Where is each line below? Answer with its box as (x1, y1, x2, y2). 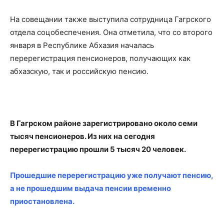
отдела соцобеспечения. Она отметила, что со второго (10, 27, 212, 37)
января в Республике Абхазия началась (10, 40, 154, 50)
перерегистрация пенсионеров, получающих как (10, 53, 190, 63)
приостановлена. (10, 196, 74, 206)
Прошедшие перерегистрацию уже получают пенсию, (10, 170, 213, 180)
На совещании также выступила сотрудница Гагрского (10, 14, 211, 24)
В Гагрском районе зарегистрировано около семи (10, 118, 197, 128)
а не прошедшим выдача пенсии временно (10, 183, 171, 193)
